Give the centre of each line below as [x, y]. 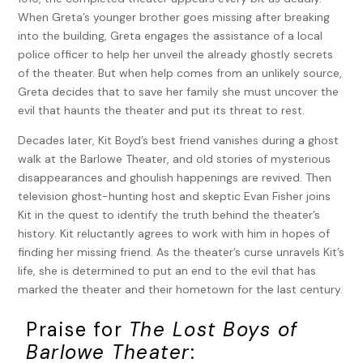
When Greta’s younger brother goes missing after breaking [174, 17]
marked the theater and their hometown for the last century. [181, 289]
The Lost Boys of [213, 329]
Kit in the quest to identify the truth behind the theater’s [169, 215]
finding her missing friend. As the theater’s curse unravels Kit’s [181, 252]
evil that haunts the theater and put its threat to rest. [162, 110]
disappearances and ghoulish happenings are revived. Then [175, 177]
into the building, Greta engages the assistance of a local [171, 36]
